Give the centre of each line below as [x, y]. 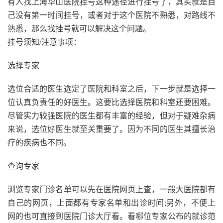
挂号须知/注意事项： [44, 42]
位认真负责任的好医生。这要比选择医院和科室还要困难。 [111, 102]
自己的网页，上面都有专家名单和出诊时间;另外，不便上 [111, 203]
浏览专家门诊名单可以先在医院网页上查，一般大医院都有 [111, 189]
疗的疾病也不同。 [39, 143]
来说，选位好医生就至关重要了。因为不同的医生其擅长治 [111, 129]
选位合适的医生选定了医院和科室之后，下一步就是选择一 [111, 89]
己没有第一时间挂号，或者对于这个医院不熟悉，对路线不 [111, 15]
